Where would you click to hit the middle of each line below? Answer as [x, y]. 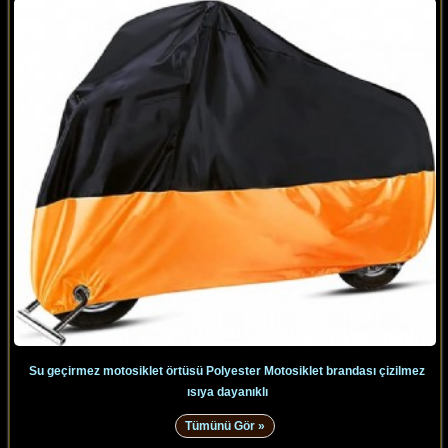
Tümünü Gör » [224, 425]
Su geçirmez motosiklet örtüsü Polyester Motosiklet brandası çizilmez [227, 370]
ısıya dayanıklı [227, 391]
